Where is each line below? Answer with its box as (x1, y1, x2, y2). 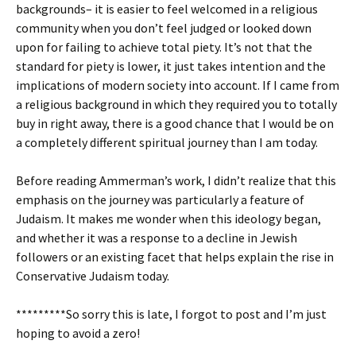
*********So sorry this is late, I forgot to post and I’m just (16, 306, 327, 322)
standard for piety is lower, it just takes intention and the (16, 58, 326, 74)
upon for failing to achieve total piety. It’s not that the (16, 39, 312, 55)
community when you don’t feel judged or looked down (16, 20, 311, 36)
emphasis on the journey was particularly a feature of (16, 192, 304, 207)
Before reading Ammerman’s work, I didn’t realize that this (16, 172, 336, 188)
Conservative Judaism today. (16, 268, 169, 284)
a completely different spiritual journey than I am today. (16, 134, 318, 150)
